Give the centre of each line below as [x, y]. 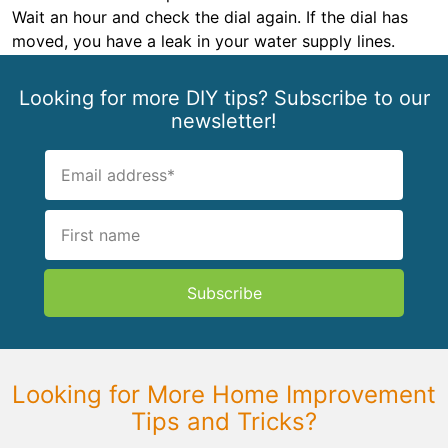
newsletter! [224, 121]
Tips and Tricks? [224, 421]
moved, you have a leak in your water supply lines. [203, 41]
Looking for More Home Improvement [224, 394]
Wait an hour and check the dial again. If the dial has [210, 17]
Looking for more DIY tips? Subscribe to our [224, 98]
